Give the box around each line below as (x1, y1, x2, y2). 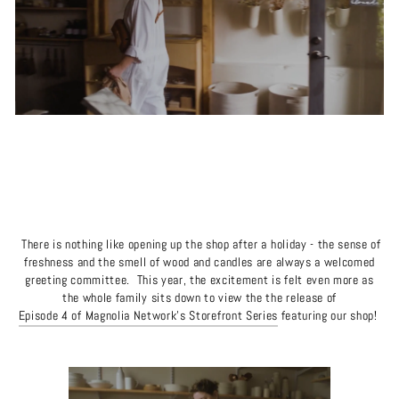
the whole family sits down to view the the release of (61, 289, 338, 305)
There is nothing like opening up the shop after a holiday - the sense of (18, 236, 381, 252)
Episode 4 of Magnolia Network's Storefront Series (18, 307, 279, 323)
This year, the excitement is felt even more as (136, 272, 374, 288)
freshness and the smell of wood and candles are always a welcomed (23, 254, 376, 270)
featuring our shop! (278, 307, 378, 323)
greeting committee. (25, 272, 137, 288)
